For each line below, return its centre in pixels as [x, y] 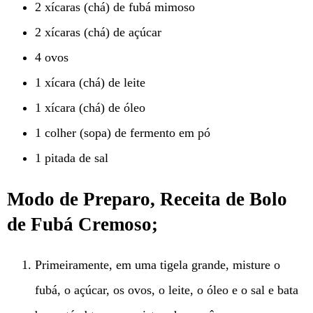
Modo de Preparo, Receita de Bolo [147, 199]
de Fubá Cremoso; [82, 224]
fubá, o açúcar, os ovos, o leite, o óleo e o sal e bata [167, 290]
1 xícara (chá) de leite [90, 83]
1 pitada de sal [72, 158]
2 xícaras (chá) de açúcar [98, 32]
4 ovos [52, 58]
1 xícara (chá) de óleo [90, 108]
